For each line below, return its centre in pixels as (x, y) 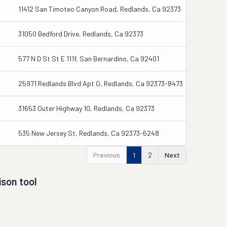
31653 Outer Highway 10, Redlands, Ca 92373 (86, 108)
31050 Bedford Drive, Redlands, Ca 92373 (81, 34)
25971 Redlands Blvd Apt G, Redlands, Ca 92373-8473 (101, 83)
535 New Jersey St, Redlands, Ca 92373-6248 (89, 133)
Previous (107, 155)
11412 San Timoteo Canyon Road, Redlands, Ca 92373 (100, 9)
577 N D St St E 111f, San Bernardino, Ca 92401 (89, 59)
